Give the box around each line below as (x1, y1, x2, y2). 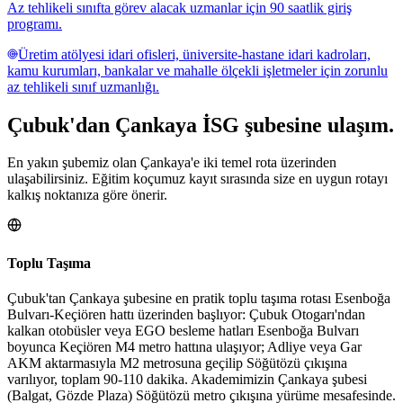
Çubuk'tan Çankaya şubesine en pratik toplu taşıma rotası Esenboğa (7, 290, 390, 306)
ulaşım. (322, 112, 394, 137)
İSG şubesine (197, 112, 322, 137)
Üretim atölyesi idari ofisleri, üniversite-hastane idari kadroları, (18, 46, 371, 62)
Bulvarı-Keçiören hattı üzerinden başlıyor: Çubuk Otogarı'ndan (7, 306, 365, 322)
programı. (7, 15, 62, 31)
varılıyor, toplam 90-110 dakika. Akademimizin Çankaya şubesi (7, 371, 367, 387)
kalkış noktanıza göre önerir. (7, 187, 167, 203)
